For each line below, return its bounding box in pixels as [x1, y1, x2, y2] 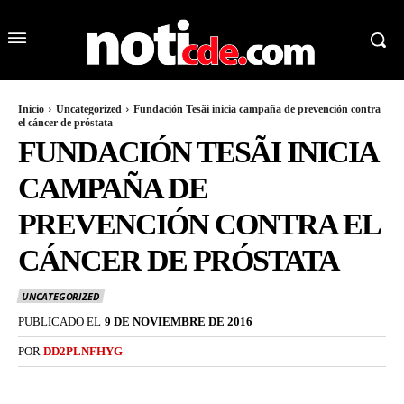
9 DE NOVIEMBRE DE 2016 [105, 314, 252, 328]
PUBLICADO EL [18, 314, 101, 328]
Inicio [18, 103, 44, 116]
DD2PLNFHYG [43, 344, 123, 358]
